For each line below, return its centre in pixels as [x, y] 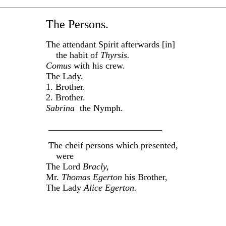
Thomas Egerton [93, 177]
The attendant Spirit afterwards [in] [111, 44]
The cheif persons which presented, [113, 145]
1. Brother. [67, 87]
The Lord [64, 166]
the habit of [73, 55]
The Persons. [77, 24]
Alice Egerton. [110, 187]
